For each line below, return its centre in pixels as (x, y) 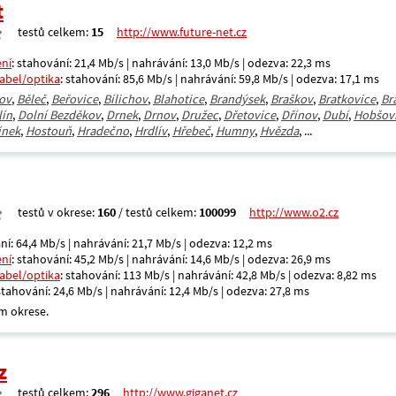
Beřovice (75, 99)
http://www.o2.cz (294, 212)
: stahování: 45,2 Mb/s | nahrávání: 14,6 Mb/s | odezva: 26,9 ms (171, 259)
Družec (200, 115)
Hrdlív (151, 131)
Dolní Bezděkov (59, 115)
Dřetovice (250, 115)
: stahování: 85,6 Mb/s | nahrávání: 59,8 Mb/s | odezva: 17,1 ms (220, 79)
